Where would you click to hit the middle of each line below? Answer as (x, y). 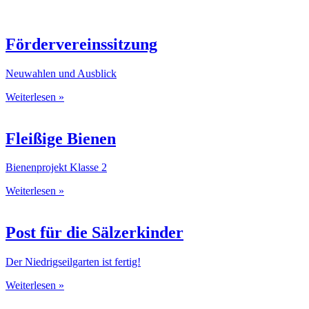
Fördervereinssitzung (81, 44)
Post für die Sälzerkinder (94, 233)
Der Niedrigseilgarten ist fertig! (73, 262)
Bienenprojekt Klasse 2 (56, 168)
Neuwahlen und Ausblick (61, 73)
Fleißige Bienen (61, 138)
